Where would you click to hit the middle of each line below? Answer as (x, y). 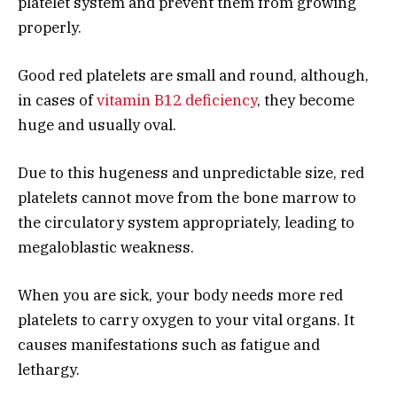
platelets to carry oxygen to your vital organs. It (186, 320)
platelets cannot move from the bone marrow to (187, 198)
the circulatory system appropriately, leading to (186, 223)
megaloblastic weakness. (106, 248)
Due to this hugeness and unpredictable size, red (191, 173)
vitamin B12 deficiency (177, 101)
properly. (50, 27)
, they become (306, 101)
